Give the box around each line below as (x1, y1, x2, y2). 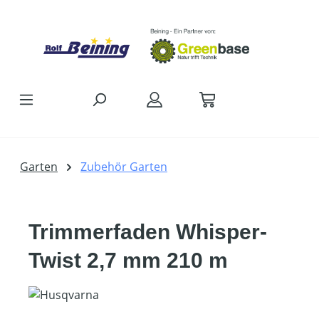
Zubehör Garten (80, 159, 167, 175)
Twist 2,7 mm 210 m (28, 249, 228, 273)
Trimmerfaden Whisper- (28, 220, 267, 244)
